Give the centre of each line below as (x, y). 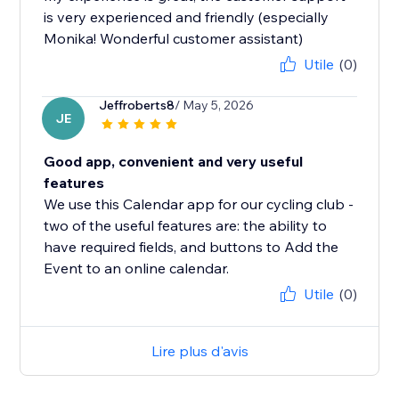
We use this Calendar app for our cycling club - (199, 204)
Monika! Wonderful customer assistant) (174, 39)
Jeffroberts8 (137, 106)
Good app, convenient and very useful (174, 162)
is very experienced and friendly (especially (187, 17)
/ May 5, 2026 (215, 106)
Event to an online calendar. (137, 269)
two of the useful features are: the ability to (186, 226)
